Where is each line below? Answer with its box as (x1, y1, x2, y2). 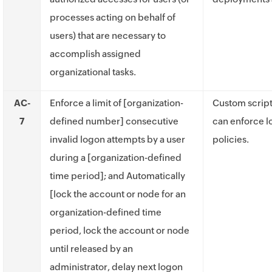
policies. (212, 134, 249, 144)
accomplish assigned (50, 49, 141, 59)
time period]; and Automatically (50, 171, 185, 181)
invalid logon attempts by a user (50, 134, 185, 144)
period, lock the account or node (50, 225, 189, 236)
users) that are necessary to (50, 30, 166, 41)
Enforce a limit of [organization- (50, 98, 183, 108)
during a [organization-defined (50, 152, 182, 163)
